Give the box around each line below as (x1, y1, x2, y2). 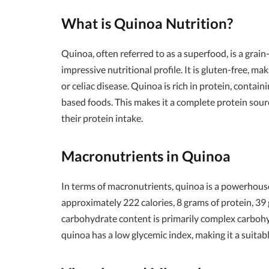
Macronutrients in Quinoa (61, 147, 231, 165)
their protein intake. (61, 112, 143, 124)
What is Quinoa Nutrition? (61, 14, 233, 32)
